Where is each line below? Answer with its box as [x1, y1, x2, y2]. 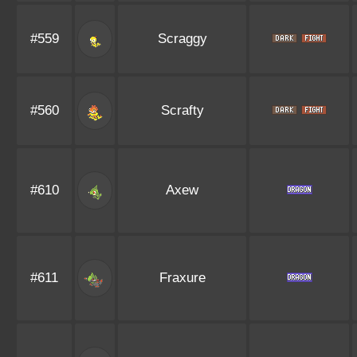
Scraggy [157, 31, 207, 46]
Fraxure [159, 270, 206, 285]
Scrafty [160, 103, 204, 118]
